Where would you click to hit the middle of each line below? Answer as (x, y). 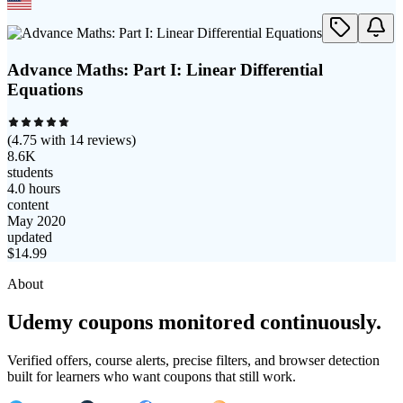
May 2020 (36, 221)
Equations (45, 89)
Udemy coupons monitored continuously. (194, 322)
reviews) (110, 140)
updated (30, 237)
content (28, 205)
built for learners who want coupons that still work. (152, 377)
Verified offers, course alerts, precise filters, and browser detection (193, 361)
